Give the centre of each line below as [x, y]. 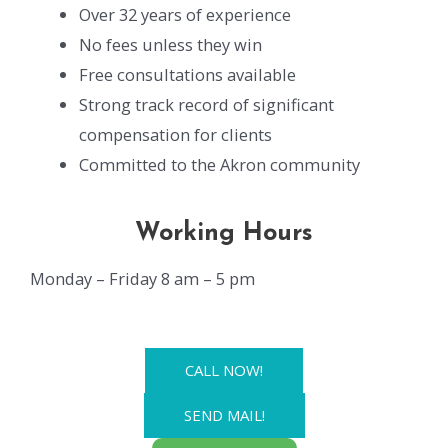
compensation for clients [176, 134]
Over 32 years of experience [185, 14]
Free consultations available [188, 74]
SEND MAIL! [224, 415]
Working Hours [224, 234]
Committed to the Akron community [220, 164]
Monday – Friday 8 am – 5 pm [142, 279]
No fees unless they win [171, 44]
